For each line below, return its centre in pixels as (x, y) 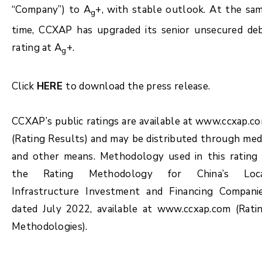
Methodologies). (50, 226)
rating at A (37, 48)
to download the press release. (138, 86)
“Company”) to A (51, 10)
